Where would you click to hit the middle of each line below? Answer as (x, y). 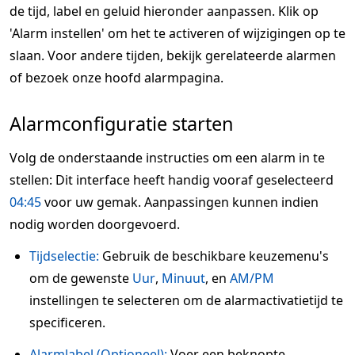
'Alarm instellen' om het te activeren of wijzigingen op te (177, 33)
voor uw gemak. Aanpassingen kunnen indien (180, 202)
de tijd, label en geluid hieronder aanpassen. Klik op (164, 11)
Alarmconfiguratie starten (122, 124)
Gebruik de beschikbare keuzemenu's (214, 256)
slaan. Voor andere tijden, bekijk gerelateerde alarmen (173, 55)
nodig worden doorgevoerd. (95, 224)
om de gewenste (81, 278)
